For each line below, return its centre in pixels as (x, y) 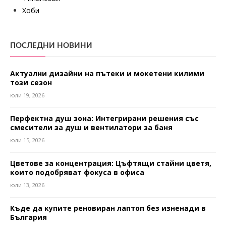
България (29, 217)
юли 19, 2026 (27, 95)
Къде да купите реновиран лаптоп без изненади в (108, 208)
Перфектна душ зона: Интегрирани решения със (104, 119)
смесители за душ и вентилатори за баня (91, 128)
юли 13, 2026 (27, 185)
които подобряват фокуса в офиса (77, 173)
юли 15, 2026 (27, 140)
